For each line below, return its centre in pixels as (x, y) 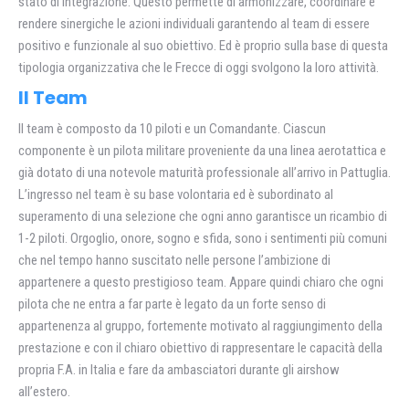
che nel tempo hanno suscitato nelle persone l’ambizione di (174, 260)
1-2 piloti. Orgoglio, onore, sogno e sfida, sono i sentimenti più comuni (203, 238)
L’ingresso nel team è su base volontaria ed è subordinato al (176, 194)
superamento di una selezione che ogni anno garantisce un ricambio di (203, 216)
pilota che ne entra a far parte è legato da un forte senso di (172, 304)
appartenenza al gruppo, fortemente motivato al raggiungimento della (200, 325)
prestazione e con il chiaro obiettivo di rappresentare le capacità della (200, 347)
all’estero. (44, 391)
